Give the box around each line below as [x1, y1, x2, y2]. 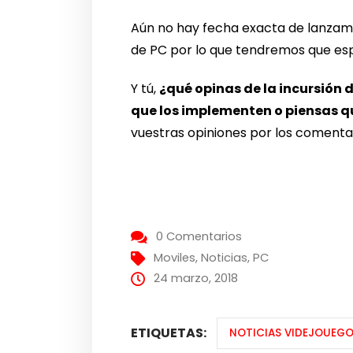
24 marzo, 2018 [154, 270, 239, 287]
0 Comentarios [156, 229, 243, 245]
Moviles [154, 250, 196, 266]
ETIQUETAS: [131, 323, 207, 342]
